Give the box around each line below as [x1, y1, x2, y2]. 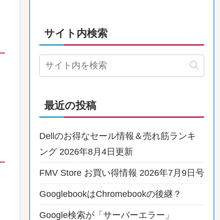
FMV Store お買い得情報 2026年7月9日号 [39, 167, 204, 178]
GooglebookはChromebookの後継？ [39, 189, 182, 199]
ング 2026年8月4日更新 [39, 146, 133, 157]
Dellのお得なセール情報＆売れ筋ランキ [39, 131, 196, 141]
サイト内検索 [44, 27, 108, 39]
